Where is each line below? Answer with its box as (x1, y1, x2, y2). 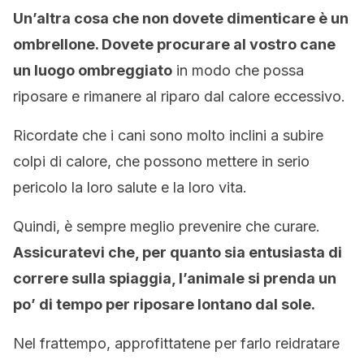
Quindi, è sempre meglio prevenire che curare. (13, 218, 320, 235)
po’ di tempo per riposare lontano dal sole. (13, 296, 315, 313)
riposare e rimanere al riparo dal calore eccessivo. (13, 88, 345, 105)
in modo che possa (172, 62, 304, 79)
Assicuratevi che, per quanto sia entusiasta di (13, 244, 342, 261)
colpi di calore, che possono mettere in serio (13, 153, 310, 170)
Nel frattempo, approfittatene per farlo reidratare (13, 335, 340, 352)
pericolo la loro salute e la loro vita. (13, 179, 247, 196)
